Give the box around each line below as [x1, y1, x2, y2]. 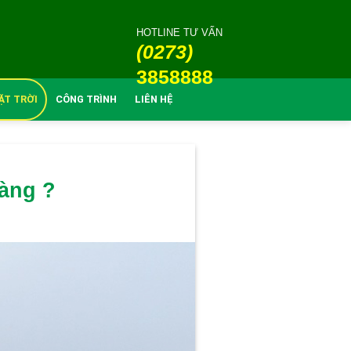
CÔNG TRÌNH [56, 93, 118, 105]
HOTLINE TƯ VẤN [136, 27, 223, 38]
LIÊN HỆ [135, 93, 174, 105]
